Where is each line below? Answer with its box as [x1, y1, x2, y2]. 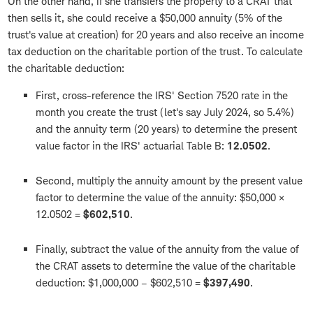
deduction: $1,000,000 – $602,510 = [36, 276, 203, 290]
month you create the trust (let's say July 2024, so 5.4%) [36, 105, 294, 119]
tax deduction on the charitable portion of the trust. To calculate [8, 45, 303, 59]
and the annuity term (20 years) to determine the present [36, 122, 297, 136]
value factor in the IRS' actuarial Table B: [36, 139, 227, 153]
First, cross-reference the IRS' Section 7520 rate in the [36, 89, 288, 103]
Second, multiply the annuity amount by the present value [36, 174, 303, 188]
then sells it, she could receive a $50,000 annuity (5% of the [8, 11, 282, 25]
